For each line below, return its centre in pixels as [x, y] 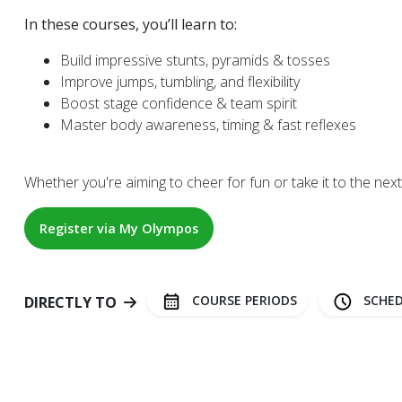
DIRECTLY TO [70, 303]
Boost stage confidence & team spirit [179, 103]
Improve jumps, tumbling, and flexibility [180, 82]
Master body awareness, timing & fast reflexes [208, 125]
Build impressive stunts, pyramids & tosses [195, 60]
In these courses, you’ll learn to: [131, 24]
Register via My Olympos [119, 228]
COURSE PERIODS [243, 300]
